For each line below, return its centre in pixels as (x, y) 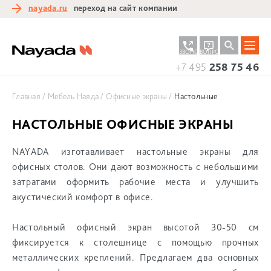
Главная (26, 96)
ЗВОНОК (191, 51)
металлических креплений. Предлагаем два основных (135, 257)
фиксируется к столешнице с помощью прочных (135, 242)
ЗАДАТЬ (231, 42)
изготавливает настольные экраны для (154, 152)
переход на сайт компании (126, 8)
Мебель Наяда (73, 96)
